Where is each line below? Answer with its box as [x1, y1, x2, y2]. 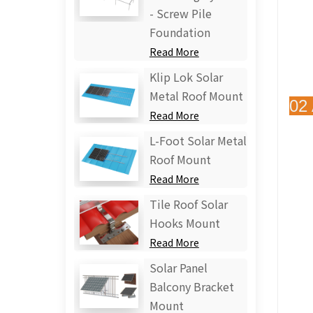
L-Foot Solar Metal [149, 133, 247, 147]
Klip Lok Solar [149, 70, 223, 84]
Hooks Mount [149, 216, 220, 230]
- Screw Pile [149, 6, 212, 20]
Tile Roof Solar [149, 197, 228, 211]
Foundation [149, 25, 210, 39]
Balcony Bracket [149, 279, 234, 293]
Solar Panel [149, 261, 208, 275]
